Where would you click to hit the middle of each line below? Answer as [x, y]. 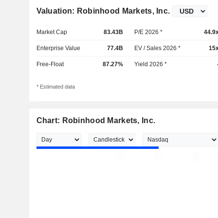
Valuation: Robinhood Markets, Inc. [103, 11]
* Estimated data [55, 87]
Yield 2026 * [151, 64]
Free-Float [50, 64]
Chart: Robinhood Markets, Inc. [96, 121]
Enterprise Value [58, 48]
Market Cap [52, 32]
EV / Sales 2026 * [158, 48]
